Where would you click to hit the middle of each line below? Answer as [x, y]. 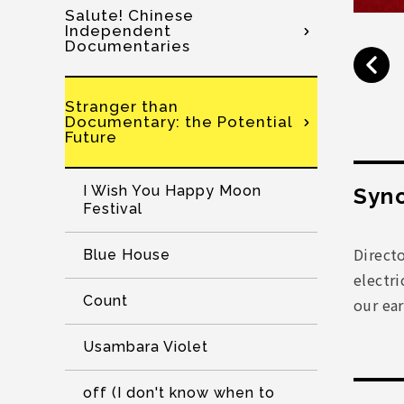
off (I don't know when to [179, 393]
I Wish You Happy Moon [172, 191]
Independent [118, 31]
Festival [113, 209]
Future [91, 137]
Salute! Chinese [129, 15]
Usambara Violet [146, 347]
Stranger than [122, 106]
